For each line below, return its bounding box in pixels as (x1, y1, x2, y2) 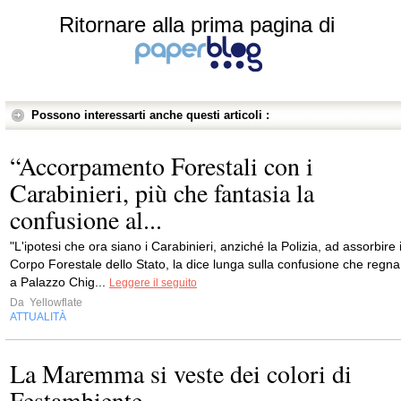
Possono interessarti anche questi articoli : (31, 108, 269, 122)
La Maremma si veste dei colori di (10, 356, 352, 390)
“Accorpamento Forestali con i (10, 149, 313, 183)
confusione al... (10, 202, 162, 236)
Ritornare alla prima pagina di (59, 13, 335, 37)
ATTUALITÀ (10, 311, 66, 323)
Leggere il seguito (109, 277, 197, 289)
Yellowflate (27, 296, 82, 309)
